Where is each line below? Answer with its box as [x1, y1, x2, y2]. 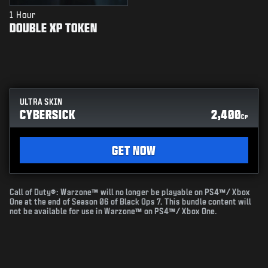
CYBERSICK [20, 108, 75, 121]
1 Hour [10, 10, 36, 20]
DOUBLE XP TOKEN [10, 21, 98, 35]
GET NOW [112, 144, 156, 157]
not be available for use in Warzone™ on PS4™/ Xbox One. [10, 208, 217, 216]
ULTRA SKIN [20, 98, 62, 106]
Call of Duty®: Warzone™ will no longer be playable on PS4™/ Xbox [10, 188, 250, 197]
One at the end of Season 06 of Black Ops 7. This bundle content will [10, 198, 251, 206]
